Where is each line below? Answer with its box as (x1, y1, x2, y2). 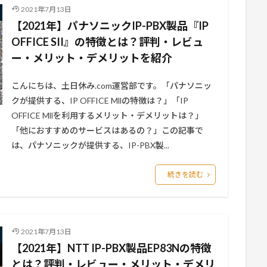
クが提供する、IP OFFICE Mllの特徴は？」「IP (11, 95, 188, 105)
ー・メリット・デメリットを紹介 (11, 51, 172, 64)
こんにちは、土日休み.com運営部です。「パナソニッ (11, 80, 212, 91)
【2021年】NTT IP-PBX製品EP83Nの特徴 (11, 241, 212, 254)
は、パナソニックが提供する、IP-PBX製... (11, 140, 169, 150)
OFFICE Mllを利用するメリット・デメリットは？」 (11, 110, 203, 120)
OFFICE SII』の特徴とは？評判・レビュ (11, 35, 203, 48)
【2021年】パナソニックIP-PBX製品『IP (11, 19, 209, 32)
